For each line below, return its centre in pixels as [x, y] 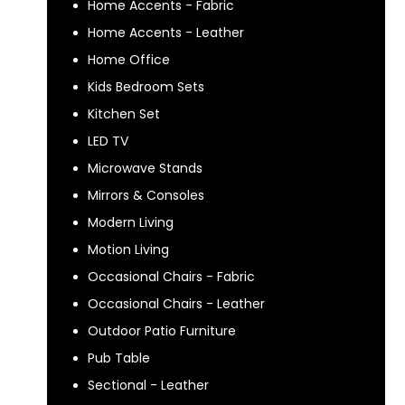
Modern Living [131, 222]
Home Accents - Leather [166, 33]
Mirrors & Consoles [146, 195]
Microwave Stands [145, 168]
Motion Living [128, 250]
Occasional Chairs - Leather [176, 304]
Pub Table [119, 358]
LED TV [108, 141]
